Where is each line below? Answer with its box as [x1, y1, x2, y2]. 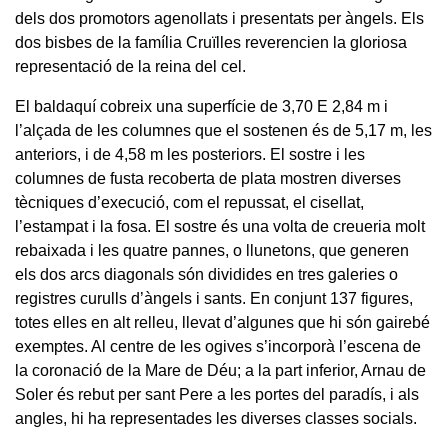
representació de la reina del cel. [15, 57, 246, 75]
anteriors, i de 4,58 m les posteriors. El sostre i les [15, 145, 365, 163]
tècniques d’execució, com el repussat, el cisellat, [15, 193, 364, 211]
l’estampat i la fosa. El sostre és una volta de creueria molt [15, 217, 425, 235]
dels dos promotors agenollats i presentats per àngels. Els [15, 9, 424, 27]
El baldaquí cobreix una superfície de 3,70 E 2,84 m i [15, 97, 388, 115]
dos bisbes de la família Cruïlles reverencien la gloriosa [15, 33, 407, 51]
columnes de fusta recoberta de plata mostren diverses [15, 169, 401, 187]
